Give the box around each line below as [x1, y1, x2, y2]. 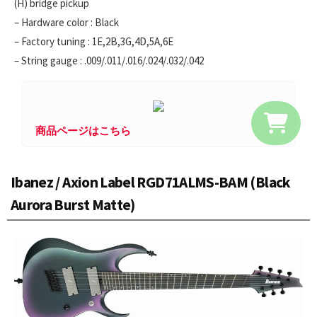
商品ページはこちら [35, 124, 131, 138]
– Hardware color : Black [14, 16, 119, 30]
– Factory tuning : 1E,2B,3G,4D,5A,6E [14, 35, 173, 49]
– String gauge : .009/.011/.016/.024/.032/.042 [14, 54, 204, 68]
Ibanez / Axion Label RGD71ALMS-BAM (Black [11, 173, 291, 192]
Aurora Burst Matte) [11, 195, 135, 215]
